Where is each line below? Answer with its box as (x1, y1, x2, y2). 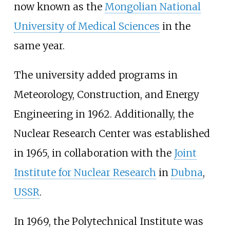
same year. (13, 39, 65, 52)
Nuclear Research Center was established (13, 127, 210, 140)
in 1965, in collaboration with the (13, 146, 174, 159)
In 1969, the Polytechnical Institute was (13, 215, 203, 228)
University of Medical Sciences (13, 20, 160, 32)
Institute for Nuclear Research (13, 166, 156, 179)
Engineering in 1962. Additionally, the (13, 107, 194, 120)
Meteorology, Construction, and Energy (13, 88, 199, 101)
